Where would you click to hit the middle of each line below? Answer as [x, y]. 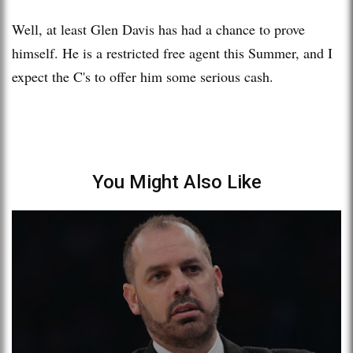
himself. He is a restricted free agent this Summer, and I [172, 52]
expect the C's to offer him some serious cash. [143, 76]
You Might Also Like [176, 182]
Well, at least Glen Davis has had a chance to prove [158, 29]
